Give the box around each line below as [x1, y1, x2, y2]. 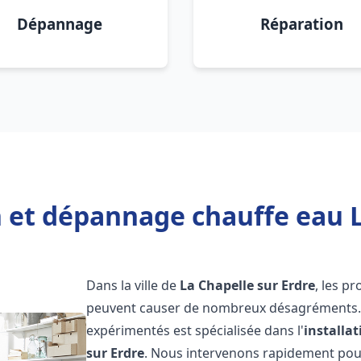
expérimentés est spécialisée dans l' [86, 322, 305, 339]
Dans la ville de [86, 276, 180, 294]
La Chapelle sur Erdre [180, 276, 316, 294]
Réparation [259, 14, 343, 34]
